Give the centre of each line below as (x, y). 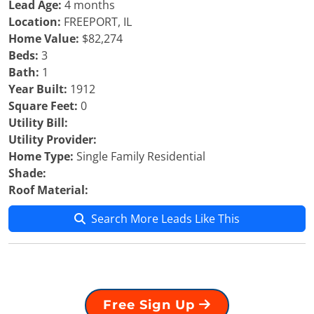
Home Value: (44, 39)
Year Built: (38, 89)
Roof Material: (48, 190)
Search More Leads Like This (165, 219)
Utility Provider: (53, 139)
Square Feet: (43, 106)
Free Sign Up (151, 305)
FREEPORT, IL (96, 22)
